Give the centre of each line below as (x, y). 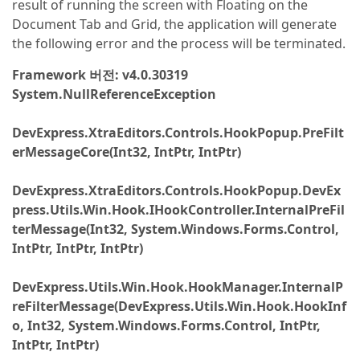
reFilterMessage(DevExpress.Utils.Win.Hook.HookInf (179, 306)
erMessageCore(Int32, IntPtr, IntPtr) (127, 152)
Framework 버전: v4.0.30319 (100, 75)
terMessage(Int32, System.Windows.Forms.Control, (176, 229)
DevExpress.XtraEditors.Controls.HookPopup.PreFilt (178, 133)
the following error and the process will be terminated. (179, 43)
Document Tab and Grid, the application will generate (174, 24)
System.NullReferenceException (114, 94)
